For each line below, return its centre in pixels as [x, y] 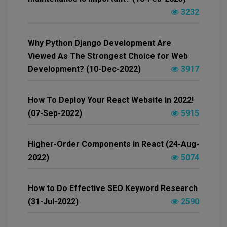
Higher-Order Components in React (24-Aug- [113, 144]
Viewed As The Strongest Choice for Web [108, 56]
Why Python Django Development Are [100, 43]
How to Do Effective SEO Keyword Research [113, 188]
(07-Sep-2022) [55, 113]
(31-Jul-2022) [53, 201]
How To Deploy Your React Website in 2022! [111, 100]
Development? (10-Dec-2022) [84, 69]
